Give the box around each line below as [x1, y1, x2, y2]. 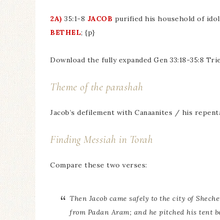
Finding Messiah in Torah [50, 133, 153, 146]
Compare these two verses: [50, 161, 147, 169]
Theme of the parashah [50, 81, 143, 93]
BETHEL [50, 28, 81, 37]
